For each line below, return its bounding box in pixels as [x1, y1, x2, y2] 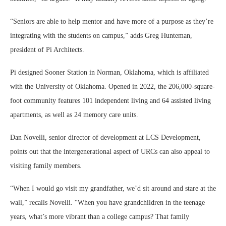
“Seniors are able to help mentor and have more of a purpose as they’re [10, 18, 213, 25]
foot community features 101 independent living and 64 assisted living [10, 97, 211, 104]
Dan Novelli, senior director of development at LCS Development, [10, 134, 201, 141]
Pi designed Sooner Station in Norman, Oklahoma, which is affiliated [10, 69, 209, 76]
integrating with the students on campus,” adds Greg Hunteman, [10, 32, 192, 39]
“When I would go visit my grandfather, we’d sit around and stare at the [10, 185, 216, 192]
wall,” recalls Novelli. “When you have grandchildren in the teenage [10, 199, 205, 206]
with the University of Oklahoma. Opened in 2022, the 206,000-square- [10, 83, 215, 90]
